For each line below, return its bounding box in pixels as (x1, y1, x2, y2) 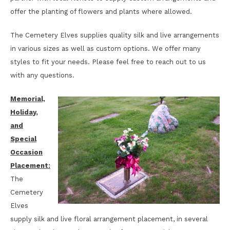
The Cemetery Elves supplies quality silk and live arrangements (10, 31, 219, 39)
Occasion (10, 148, 43, 156)
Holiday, (10, 108, 38, 116)
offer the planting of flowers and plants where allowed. (10, 8, 192, 15)
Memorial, (10, 95, 45, 103)
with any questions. (10, 71, 74, 79)
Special (10, 135, 36, 143)
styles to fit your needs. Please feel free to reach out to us (10, 58, 206, 66)
